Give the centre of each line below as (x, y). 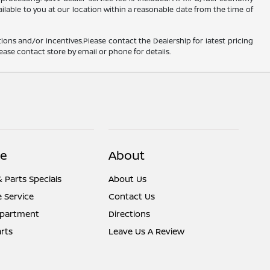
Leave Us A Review (147, 231)
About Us (128, 179)
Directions (130, 214)
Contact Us (132, 196)
